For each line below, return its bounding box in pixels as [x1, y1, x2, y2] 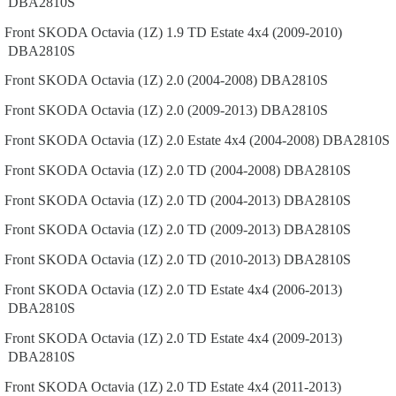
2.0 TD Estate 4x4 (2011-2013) [166, 378, 341, 394]
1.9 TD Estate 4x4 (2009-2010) [166, 24, 342, 40]
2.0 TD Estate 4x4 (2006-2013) [166, 281, 342, 297]
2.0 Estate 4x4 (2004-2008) [166, 132, 319, 148]
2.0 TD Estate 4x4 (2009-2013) [166, 330, 342, 346]
